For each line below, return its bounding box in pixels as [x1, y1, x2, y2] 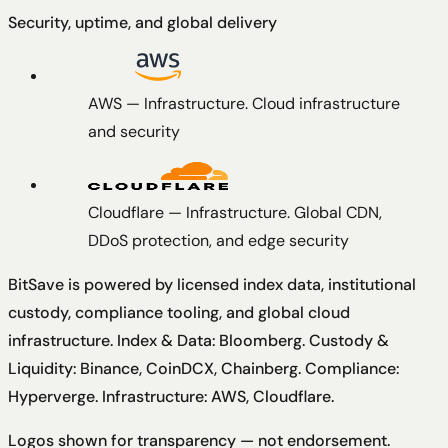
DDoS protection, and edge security [88, 229, 349, 251]
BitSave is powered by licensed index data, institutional [8, 273, 416, 295]
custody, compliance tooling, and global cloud [8, 301, 350, 323]
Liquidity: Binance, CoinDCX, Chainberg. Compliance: [8, 357, 399, 379]
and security [88, 120, 180, 142]
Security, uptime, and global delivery [8, 11, 277, 33]
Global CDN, [294, 201, 382, 223]
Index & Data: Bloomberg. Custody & [117, 329, 389, 351]
